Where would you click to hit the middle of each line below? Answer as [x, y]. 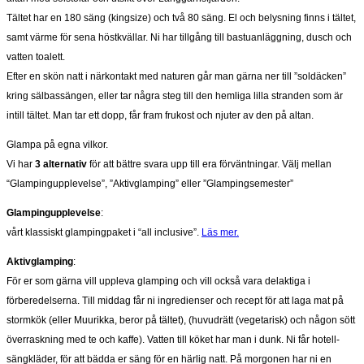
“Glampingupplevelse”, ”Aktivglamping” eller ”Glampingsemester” [150, 184]
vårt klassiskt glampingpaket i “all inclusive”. [104, 233]
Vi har [21, 165]
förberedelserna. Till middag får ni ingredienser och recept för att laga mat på [175, 301]
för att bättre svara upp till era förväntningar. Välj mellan [209, 165]
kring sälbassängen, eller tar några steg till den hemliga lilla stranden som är [175, 96]
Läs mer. [220, 233]
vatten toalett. [36, 57]
